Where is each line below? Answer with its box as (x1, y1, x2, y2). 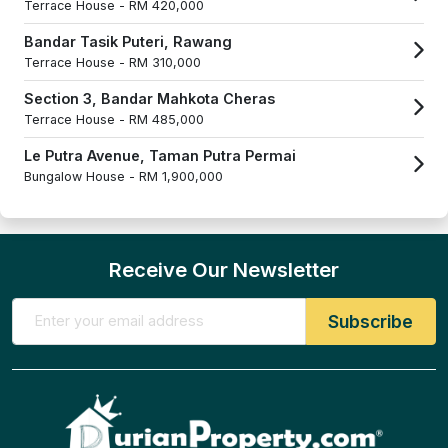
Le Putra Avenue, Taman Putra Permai (24, 146, 296, 164)
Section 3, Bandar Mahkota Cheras (24, 89, 275, 107)
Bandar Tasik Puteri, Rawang (24, 32, 232, 50)
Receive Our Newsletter (109, 256, 339, 282)
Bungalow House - (24, 168, 139, 184)
